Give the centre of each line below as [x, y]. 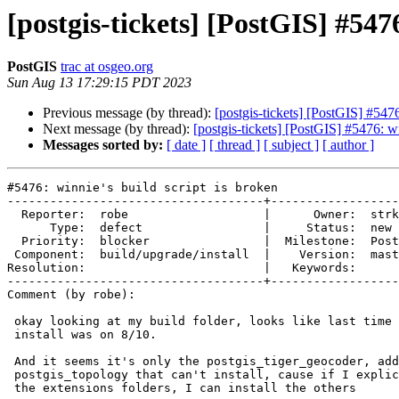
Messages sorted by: [103, 145]
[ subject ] [291, 145]
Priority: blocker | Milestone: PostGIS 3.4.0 [14, 241]
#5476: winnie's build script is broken [142, 188]
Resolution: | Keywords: [182, 268]
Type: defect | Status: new [28, 228]
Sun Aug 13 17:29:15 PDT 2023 [99, 83]
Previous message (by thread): [129, 113]
